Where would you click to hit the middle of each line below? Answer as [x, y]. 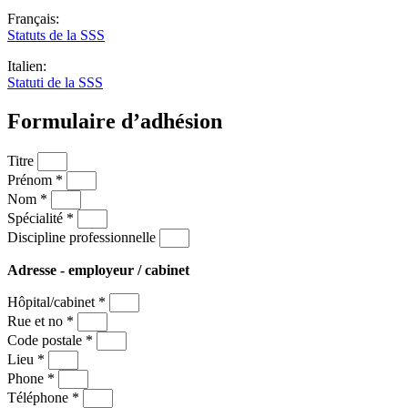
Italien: [27, 66]
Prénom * [37, 179]
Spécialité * [42, 218]
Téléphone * [45, 397]
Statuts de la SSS [56, 35]
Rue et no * [42, 321]
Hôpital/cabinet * [58, 301]
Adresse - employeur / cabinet [98, 270]
